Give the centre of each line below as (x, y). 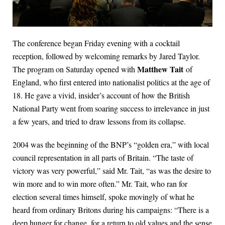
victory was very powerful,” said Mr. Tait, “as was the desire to (112, 170)
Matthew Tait (160, 69)
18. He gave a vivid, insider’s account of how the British (101, 95)
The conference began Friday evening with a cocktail (96, 43)
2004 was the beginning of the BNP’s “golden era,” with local (111, 144)
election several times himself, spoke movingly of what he (103, 196)
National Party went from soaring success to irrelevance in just (111, 108)
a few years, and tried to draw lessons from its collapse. (99, 121)
